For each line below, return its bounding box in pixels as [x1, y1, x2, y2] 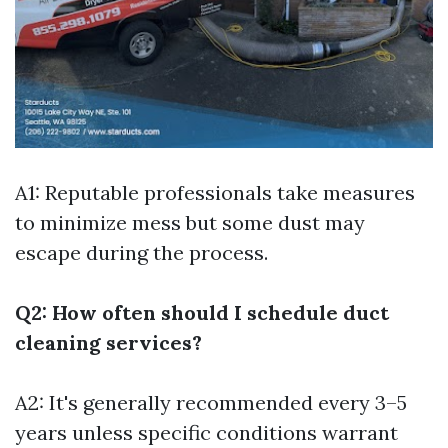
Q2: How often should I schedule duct [15, 300, 389, 326]
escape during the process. [15, 240, 268, 266]
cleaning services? [15, 330, 202, 356]
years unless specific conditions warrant [15, 420, 398, 446]
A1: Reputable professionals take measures [15, 180, 415, 206]
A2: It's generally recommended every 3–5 [15, 390, 407, 416]
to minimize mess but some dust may [15, 210, 365, 236]
